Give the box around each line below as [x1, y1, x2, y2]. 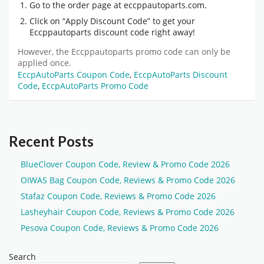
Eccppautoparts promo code [71, 47, 185, 58]
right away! [149, 27, 195, 38]
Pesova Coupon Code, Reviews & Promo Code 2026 [21, 222, 219, 234]
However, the [18, 47, 71, 58]
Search [9, 251, 36, 263]
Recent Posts [9, 133, 94, 150]
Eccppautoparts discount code [29, 27, 149, 38]
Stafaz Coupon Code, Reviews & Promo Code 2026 [21, 190, 216, 202]
